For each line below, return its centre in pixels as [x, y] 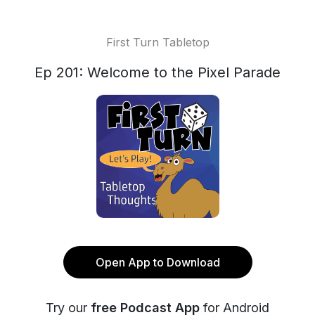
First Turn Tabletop [157, 42]
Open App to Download [157, 262]
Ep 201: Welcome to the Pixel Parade [157, 72]
